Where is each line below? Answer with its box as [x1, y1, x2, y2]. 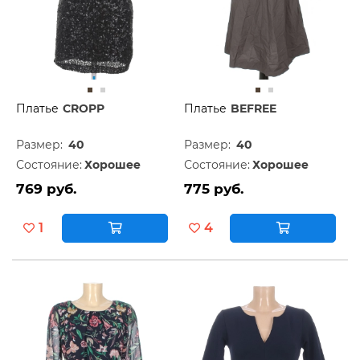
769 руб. [16, 180, 76, 197]
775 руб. [184, 180, 243, 197]
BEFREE [231, 100, 276, 116]
